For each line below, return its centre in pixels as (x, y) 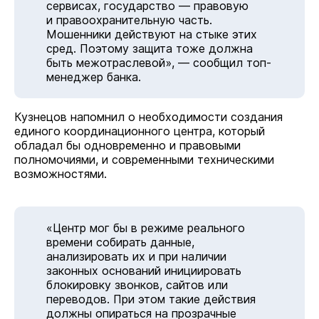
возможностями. (61, 174)
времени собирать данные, (120, 242)
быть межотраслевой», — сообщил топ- (159, 63)
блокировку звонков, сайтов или (137, 285)
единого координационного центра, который (140, 131)
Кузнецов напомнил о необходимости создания (148, 117)
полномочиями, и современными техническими (144, 159)
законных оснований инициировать (144, 271)
